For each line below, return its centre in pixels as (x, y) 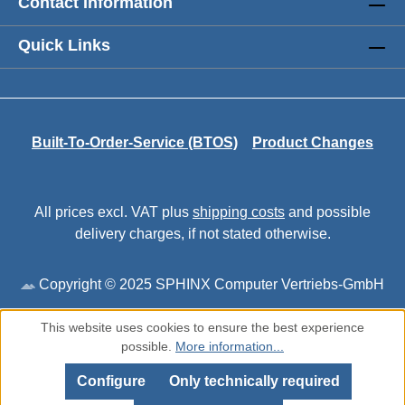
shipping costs (239, 212)
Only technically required (254, 381)
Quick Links (64, 46)
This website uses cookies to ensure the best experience (202, 327)
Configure (111, 381)
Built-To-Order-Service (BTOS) (135, 143)
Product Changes (313, 143)
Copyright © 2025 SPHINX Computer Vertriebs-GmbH (210, 285)
